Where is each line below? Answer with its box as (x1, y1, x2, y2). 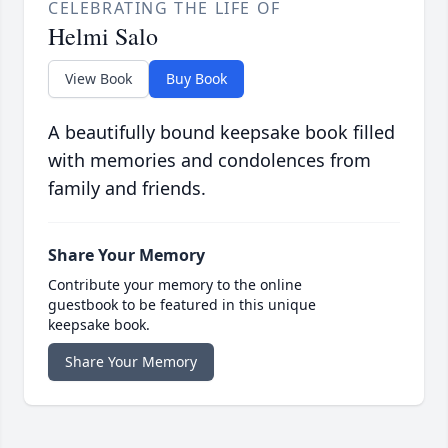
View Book (65, 69, 132, 89)
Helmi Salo (48, 20, 158, 53)
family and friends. (48, 176, 206, 201)
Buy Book (166, 69, 227, 89)
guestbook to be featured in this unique (48, 295, 316, 315)
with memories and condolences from (48, 148, 371, 173)
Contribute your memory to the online (48, 275, 302, 295)
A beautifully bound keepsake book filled (48, 120, 395, 145)
